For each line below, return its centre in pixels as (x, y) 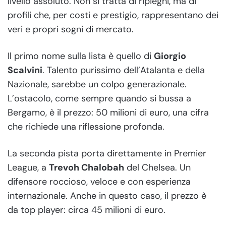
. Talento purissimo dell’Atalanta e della (124, 70)
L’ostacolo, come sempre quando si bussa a (99, 98)
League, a (28, 167)
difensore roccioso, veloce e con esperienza (99, 181)
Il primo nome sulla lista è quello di (81, 56)
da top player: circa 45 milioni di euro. (87, 210)
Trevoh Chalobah (87, 167)
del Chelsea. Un (157, 167)
